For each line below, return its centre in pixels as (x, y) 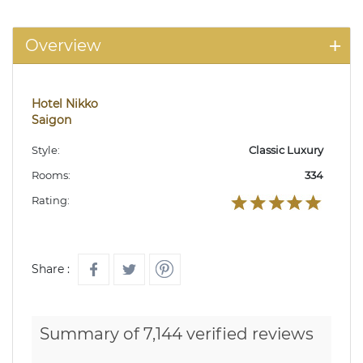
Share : (51, 269)
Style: (46, 149)
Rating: (51, 200)
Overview (63, 45)
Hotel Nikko (65, 103)
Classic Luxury (286, 149)
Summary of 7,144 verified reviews (177, 333)
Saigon (51, 120)
